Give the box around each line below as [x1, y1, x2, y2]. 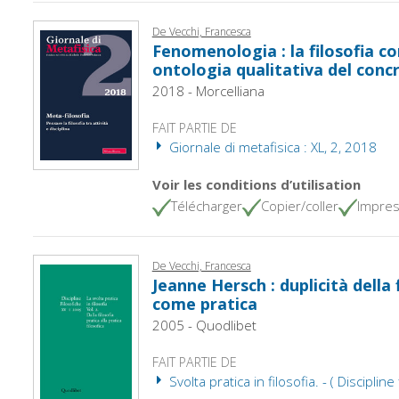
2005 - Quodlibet [151, 315, 256, 334]
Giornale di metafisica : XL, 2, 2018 [165, 137, 377, 156]
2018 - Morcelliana [151, 81, 265, 100]
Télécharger [170, 196, 242, 215]
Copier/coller [260, 196, 338, 215]
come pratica [151, 292, 257, 314]
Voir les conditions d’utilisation [151, 175, 361, 193]
